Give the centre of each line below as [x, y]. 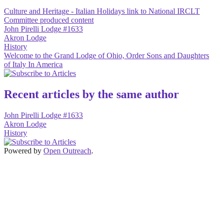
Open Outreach [67, 151]
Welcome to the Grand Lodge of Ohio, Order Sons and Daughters [107, 56]
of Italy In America [33, 65]
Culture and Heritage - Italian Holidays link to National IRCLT [102, 11]
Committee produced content [49, 20]
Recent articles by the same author [92, 94]
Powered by [24, 151]
